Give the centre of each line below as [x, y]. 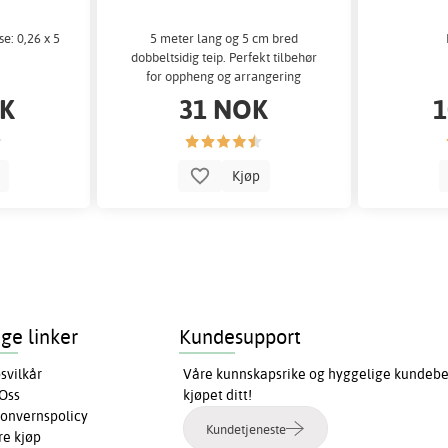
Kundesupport [239, 337]
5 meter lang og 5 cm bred [223, 37]
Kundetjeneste [245, 428]
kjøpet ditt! [217, 395]
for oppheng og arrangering [224, 75]
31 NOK [224, 108]
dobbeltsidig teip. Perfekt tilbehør [223, 56]
